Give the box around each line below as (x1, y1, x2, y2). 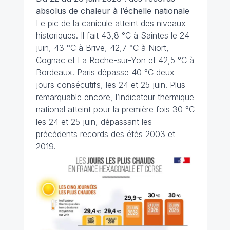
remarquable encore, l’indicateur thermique (35, 92, 194, 103)
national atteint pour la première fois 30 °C (35, 104, 195, 115)
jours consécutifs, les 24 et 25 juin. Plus (35, 80, 185, 90)
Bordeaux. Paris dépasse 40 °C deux (35, 67, 175, 78)
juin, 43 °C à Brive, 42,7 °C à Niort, (35, 43, 169, 53)
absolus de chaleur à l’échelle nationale (35, 6, 189, 16)
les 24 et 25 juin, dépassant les (35, 117, 152, 127)
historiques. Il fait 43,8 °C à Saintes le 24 (35, 30, 189, 41)
